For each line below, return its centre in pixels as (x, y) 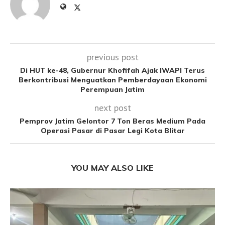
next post (113, 108)
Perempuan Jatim (113, 90)
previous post (113, 57)
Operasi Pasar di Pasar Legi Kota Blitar (113, 131)
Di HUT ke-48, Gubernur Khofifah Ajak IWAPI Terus (113, 71)
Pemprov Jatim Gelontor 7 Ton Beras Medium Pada (113, 121)
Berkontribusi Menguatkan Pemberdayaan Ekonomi (113, 80)
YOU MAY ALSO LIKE (113, 168)
